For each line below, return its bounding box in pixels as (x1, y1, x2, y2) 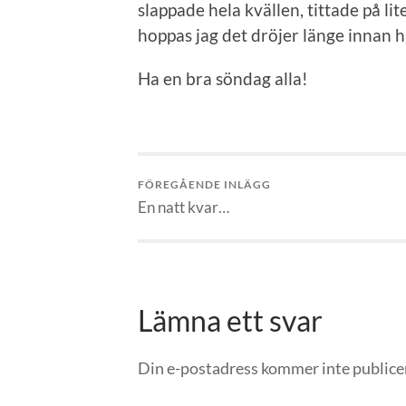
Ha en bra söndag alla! (138, 67, 308, 89)
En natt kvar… (138, 198, 229, 217)
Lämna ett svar (138, 303, 323, 338)
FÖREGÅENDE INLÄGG (138, 178, 271, 192)
